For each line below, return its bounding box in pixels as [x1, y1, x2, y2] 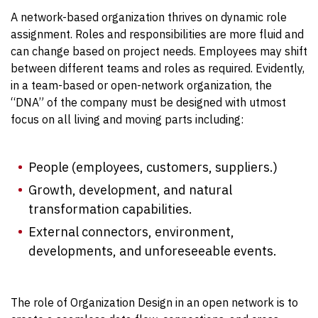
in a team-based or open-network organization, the [11, 77, 272, 92]
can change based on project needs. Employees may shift [11, 43, 307, 58]
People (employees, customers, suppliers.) [28, 158, 278, 175]
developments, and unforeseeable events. [28, 242, 277, 259]
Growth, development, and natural [28, 181, 232, 198]
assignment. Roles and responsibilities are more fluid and [11, 26, 304, 41]
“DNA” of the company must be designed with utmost [11, 94, 286, 109]
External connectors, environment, [28, 223, 234, 240]
